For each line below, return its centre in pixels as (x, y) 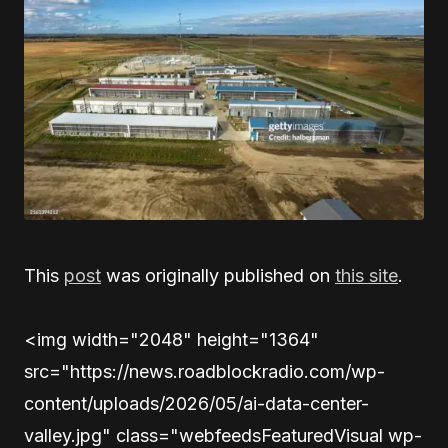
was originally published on (218, 276)
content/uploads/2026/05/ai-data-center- (196, 404)
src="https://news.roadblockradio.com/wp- (204, 372)
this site (366, 276)
